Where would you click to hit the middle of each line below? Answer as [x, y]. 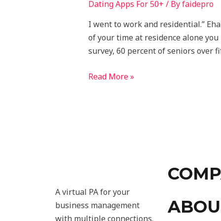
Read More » [111, 77]
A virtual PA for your [92, 192]
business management [97, 205]
